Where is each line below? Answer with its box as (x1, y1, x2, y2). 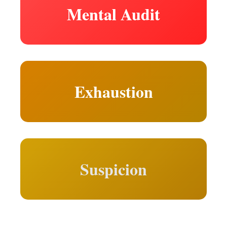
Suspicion (80, 157, 147, 181)
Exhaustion (74, 80, 153, 103)
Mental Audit (67, 2, 160, 26)
